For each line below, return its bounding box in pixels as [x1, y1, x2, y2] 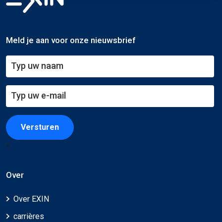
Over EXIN [13, 194, 49, 204]
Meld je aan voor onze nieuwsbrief [6, 35, 136, 45]
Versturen [20, 122, 59, 132]
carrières [13, 211, 44, 221]
